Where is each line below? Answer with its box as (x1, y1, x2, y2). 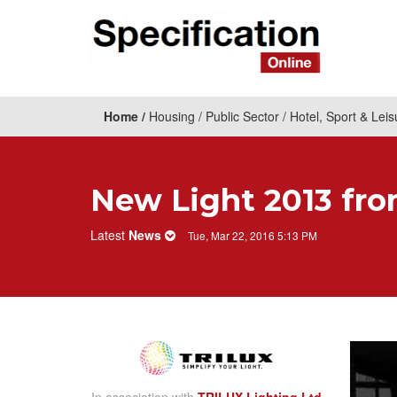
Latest (90, 226, 128, 244)
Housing (149, 107, 195, 126)
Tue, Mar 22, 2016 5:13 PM (188, 228, 317, 243)
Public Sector (206, 107, 279, 126)
